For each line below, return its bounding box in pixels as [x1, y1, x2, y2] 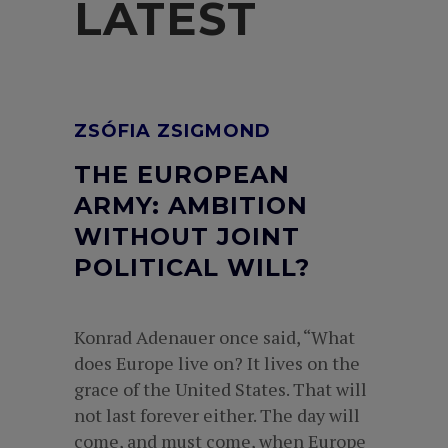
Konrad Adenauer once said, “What [74, 325, 355, 349]
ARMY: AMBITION [74, 191, 308, 220]
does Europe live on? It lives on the [74, 351, 360, 375]
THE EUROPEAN [74, 160, 290, 189]
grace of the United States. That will [74, 377, 367, 401]
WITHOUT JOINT [74, 222, 300, 251]
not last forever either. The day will [74, 403, 360, 427]
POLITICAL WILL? [74, 253, 310, 282]
